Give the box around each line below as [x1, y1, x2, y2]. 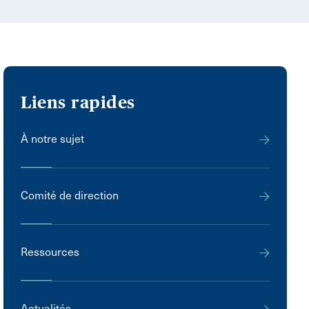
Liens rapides [21, 92, 135, 112]
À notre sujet [21, 132, 85, 146]
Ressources [21, 245, 80, 259]
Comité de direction [21, 188, 119, 202]
